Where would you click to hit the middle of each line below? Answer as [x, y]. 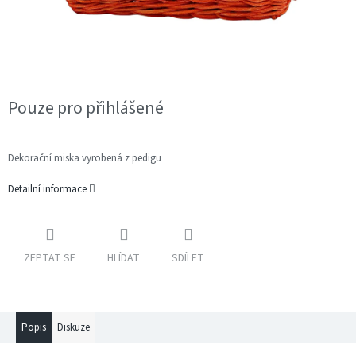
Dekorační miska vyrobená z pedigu [85, 159]
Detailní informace [47, 190]
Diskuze [74, 328]
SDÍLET [188, 259]
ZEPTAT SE [50, 259]
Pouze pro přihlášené [86, 108]
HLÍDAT [124, 259]
